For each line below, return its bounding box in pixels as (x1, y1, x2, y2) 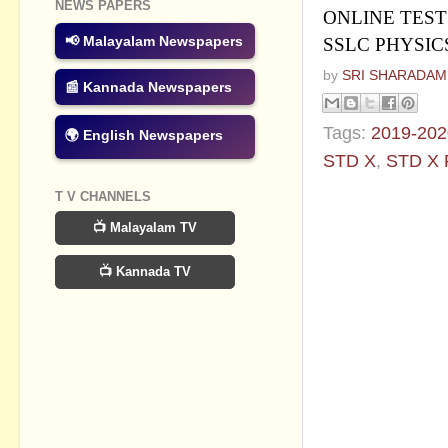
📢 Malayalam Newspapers (65, 33, 243, 50)
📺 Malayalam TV (93, 219, 197, 235)
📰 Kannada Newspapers (65, 79, 232, 96)
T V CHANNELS (55, 189, 151, 205)
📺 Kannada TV (99, 263, 191, 279)
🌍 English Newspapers (65, 127, 223, 144)
